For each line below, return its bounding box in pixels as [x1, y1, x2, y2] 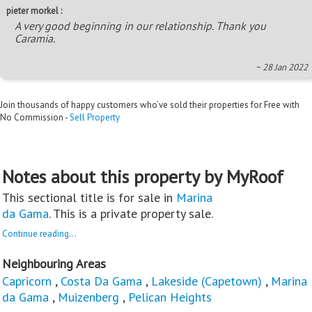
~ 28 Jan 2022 [256, 61, 308, 74]
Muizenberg [58, 289, 123, 306]
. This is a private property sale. [49, 205, 213, 222]
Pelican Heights [128, 289, 212, 306]
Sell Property [70, 111, 120, 124]
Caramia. [15, 31, 55, 46]
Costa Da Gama [61, 273, 142, 290]
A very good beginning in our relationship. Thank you [15, 19, 266, 33]
